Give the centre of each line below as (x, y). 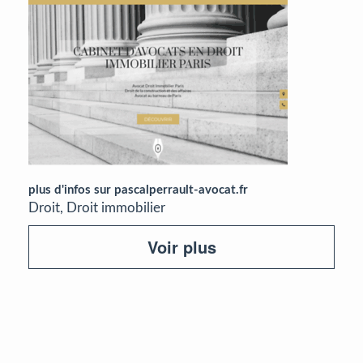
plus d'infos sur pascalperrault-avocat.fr (138, 190)
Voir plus (181, 247)
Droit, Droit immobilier (97, 208)
